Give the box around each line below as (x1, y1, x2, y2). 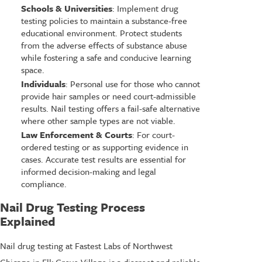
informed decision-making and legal (20, 165, 156, 178)
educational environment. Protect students (20, 26, 182, 40)
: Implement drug (112, 2, 178, 15)
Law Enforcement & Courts (20, 128, 132, 142)
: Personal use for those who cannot (65, 77, 200, 91)
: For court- (132, 128, 175, 142)
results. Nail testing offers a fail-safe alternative (20, 102, 200, 115)
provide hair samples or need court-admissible (20, 89, 196, 103)
